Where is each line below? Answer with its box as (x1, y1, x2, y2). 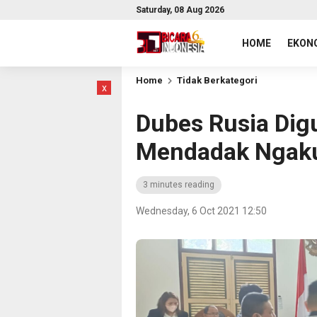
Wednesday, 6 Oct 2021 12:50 (136, 205, 267, 217)
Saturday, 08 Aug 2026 (136, 5, 224, 15)
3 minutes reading (143, 180, 214, 190)
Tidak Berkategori (177, 75, 258, 86)
